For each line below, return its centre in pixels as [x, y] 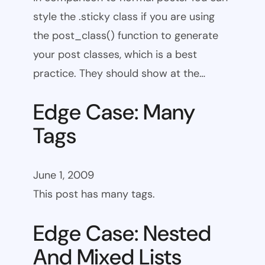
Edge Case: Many [114, 112]
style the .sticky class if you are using [124, 16]
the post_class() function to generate [126, 35]
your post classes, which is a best [115, 54]
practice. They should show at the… [119, 73]
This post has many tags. [94, 194]
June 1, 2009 [64, 175]
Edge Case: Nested [122, 233]
